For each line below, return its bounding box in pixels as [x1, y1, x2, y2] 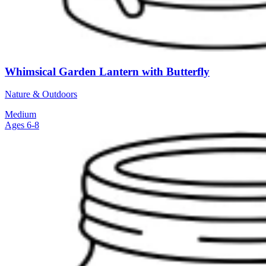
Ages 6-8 [5, 120, 39, 131]
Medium [5, 109, 36, 120]
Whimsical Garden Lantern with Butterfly [5, 65, 210, 78]
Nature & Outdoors [5, 89, 77, 100]
